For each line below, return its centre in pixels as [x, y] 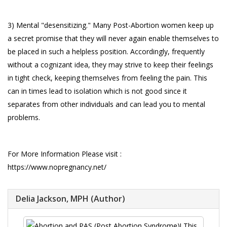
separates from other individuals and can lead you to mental [106, 104]
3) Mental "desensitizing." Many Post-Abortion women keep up [111, 25]
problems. [24, 118]
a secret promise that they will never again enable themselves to [113, 39]
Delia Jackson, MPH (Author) [70, 199]
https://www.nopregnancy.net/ [57, 167]
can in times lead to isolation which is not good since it [97, 91]
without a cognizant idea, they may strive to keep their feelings [110, 65]
